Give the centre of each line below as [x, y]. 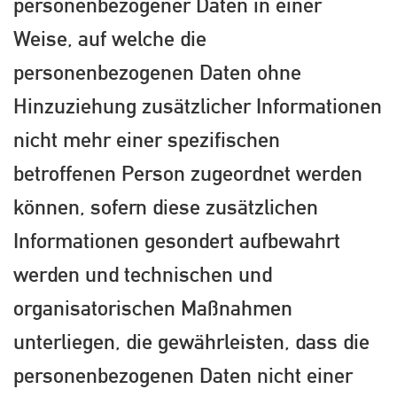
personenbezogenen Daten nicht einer [183, 375]
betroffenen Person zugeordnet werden [188, 173]
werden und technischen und [143, 274]
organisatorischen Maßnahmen [153, 308]
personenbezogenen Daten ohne [157, 72]
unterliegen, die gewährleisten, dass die [191, 342]
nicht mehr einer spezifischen [147, 140]
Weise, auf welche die [110, 39]
